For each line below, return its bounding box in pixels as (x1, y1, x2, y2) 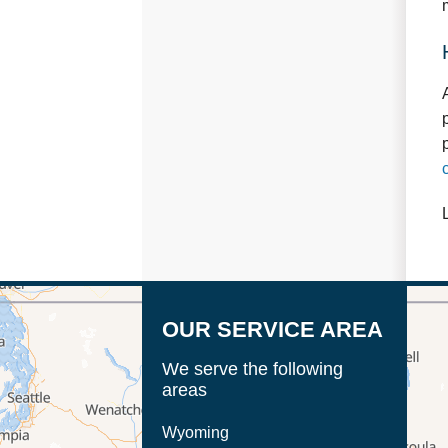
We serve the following (162, 359, 343, 380)
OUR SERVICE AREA (162, 317, 383, 343)
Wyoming (162, 424, 229, 442)
